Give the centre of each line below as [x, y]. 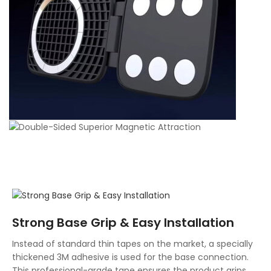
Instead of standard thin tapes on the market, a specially [132, 243]
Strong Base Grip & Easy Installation [123, 222]
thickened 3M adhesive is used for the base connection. [130, 257]
